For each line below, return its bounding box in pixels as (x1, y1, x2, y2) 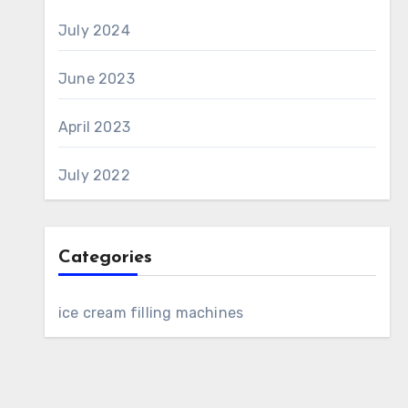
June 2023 (58, 70, 135, 87)
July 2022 (58, 167, 130, 184)
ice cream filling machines (58, 304, 244, 321)
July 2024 (58, 22, 130, 39)
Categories (58, 249, 152, 267)
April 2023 (58, 118, 130, 136)
